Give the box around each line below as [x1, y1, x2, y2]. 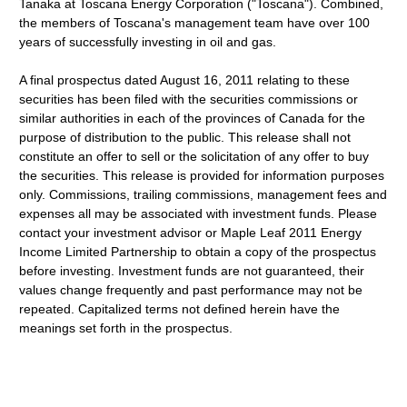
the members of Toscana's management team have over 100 [19, 15, 371, 30]
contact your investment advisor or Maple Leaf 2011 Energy [19, 225, 362, 240]
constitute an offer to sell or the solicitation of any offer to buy [19, 149, 370, 164]
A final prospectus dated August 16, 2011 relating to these [19, 73, 351, 87]
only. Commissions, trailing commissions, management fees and [19, 187, 388, 202]
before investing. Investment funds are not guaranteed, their [19, 263, 365, 278]
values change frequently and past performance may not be [19, 283, 363, 297]
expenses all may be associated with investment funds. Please [19, 206, 378, 221]
